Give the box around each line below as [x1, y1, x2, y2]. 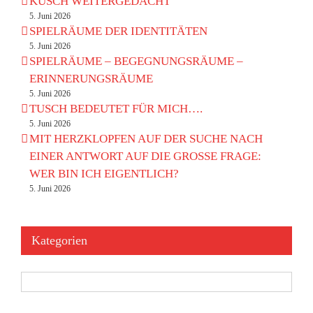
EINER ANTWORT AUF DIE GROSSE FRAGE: [29, 150, 261, 163]
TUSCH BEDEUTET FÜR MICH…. [29, 102, 203, 116]
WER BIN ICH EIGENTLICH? [29, 167, 179, 181]
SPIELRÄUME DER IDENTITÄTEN [29, 24, 208, 38]
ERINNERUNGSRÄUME [29, 72, 153, 86]
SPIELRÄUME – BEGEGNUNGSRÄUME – [29, 54, 243, 68]
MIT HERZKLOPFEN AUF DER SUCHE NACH [29, 132, 263, 146]
